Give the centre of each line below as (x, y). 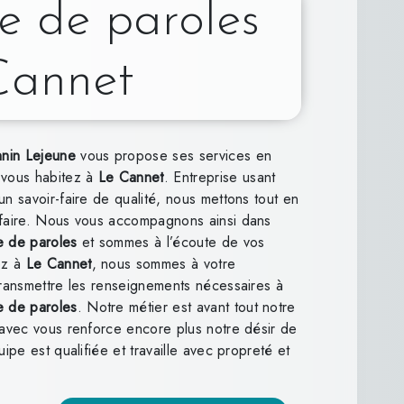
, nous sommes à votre (164, 263)
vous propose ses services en (174, 155)
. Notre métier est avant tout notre (186, 307)
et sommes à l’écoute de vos (171, 242)
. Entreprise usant (220, 177)
